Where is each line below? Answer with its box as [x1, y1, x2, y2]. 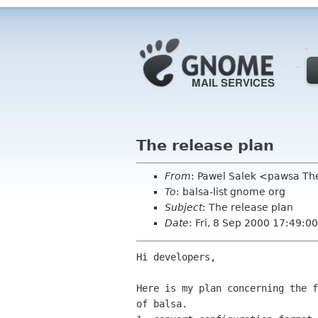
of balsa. [136, 298, 187, 310]
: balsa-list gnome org [176, 186, 285, 197]
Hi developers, [136, 251, 216, 263]
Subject [165, 202, 202, 213]
